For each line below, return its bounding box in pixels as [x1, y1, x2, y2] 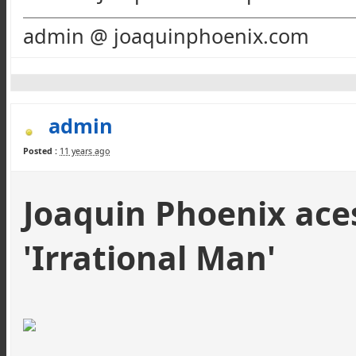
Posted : [23, 145, 57, 157]
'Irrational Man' [23, 235, 276, 281]
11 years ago [60, 145, 110, 157]
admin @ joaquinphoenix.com [23, 21, 309, 49]
